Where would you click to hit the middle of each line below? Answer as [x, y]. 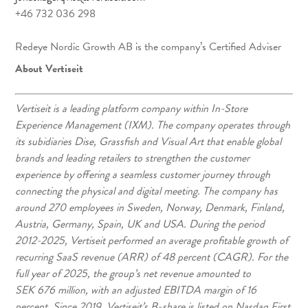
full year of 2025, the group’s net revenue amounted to [133, 274]
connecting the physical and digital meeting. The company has [147, 191]
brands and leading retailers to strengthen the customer [133, 158]
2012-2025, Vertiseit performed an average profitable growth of [152, 241]
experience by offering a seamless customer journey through [143, 175]
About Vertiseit [49, 69]
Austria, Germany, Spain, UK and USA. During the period [140, 224]
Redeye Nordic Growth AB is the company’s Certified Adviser [148, 47]
